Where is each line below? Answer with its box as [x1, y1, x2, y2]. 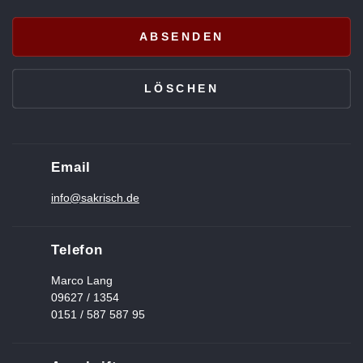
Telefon [51, 241, 103, 258]
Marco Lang [51, 273, 113, 287]
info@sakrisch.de [51, 190, 139, 204]
